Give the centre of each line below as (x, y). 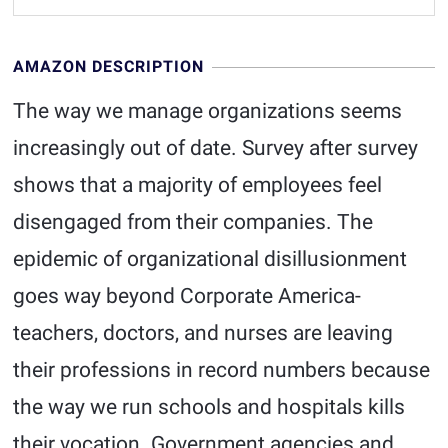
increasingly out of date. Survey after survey (216, 148)
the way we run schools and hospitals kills (209, 407)
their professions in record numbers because (222, 370)
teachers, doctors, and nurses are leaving (203, 333)
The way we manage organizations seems (208, 111)
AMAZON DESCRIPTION (109, 66)
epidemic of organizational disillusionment (210, 259)
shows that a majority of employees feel (198, 185)
